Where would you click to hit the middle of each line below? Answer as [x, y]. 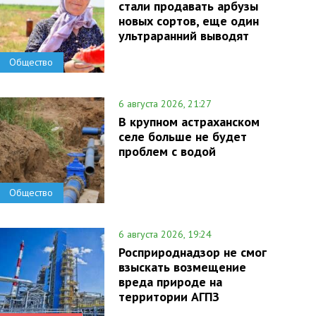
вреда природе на [170, 282]
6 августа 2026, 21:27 [165, 104]
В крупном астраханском [189, 122]
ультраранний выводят [183, 36]
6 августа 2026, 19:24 [165, 234]
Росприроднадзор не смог [192, 252]
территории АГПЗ [169, 297]
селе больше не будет [182, 136]
